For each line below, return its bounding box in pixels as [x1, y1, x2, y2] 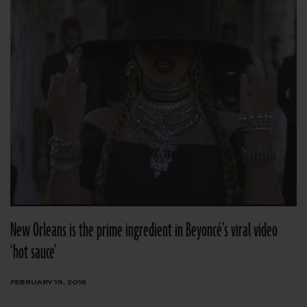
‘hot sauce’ [10, 239, 57, 267]
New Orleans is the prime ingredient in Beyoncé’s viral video [10, 217, 278, 245]
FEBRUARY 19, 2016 [10, 278, 86, 286]
